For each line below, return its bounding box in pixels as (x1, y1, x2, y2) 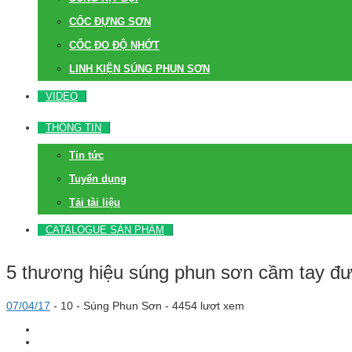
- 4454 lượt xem (162, 299, 244, 312)
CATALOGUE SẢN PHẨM (46, 224, 164, 236)
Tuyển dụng (69, 173, 126, 185)
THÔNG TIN (46, 122, 101, 134)
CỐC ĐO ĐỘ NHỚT (69, 39, 159, 51)
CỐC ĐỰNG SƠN (69, 16, 151, 27)
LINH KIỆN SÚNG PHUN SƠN (69, 63, 210, 75)
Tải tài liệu (69, 196, 120, 208)
